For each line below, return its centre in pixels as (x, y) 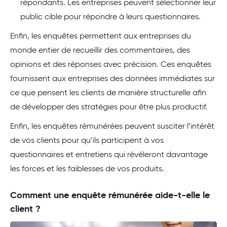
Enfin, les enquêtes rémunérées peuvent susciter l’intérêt (112, 127)
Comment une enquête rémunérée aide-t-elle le (110, 196)
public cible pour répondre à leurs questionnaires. (110, 17)
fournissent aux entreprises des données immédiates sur (112, 79)
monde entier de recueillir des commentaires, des (100, 51)
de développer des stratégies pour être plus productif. (109, 108)
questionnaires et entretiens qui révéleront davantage (109, 155)
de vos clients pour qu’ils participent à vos (87, 141)
